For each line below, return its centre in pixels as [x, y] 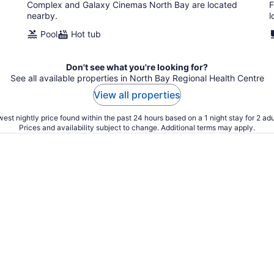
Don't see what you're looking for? [137, 67]
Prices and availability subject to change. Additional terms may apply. [137, 128]
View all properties [137, 95]
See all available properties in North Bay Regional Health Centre [137, 78]
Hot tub [86, 34]
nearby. [42, 16]
